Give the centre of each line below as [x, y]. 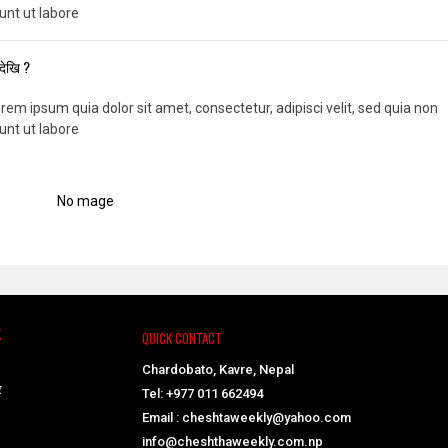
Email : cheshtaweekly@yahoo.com [246, 418]
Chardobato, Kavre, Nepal [217, 370]
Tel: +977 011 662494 [202, 394]
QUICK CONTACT [181, 338]
